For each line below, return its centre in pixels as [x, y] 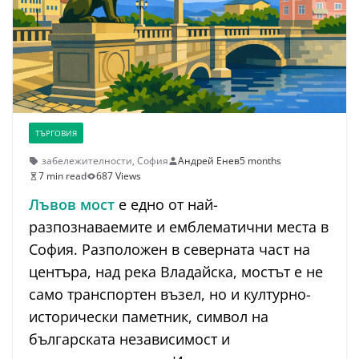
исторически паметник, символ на [149, 317]
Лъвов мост [72, 205]
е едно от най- [166, 205]
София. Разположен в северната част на [169, 250]
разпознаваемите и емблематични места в [179, 227]
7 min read [63, 176]
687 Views [119, 176]
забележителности [87, 161]
